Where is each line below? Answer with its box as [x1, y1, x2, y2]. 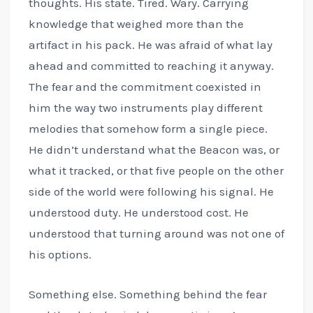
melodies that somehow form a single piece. [28, 121, 268, 136]
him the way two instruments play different [28, 100, 263, 115]
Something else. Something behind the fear [28, 287, 267, 302]
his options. [28, 247, 92, 261]
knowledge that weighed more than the [28, 16, 244, 31]
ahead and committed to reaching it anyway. [28, 58, 274, 73]
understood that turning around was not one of [28, 226, 284, 240]
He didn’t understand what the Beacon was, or [28, 142, 279, 156]
